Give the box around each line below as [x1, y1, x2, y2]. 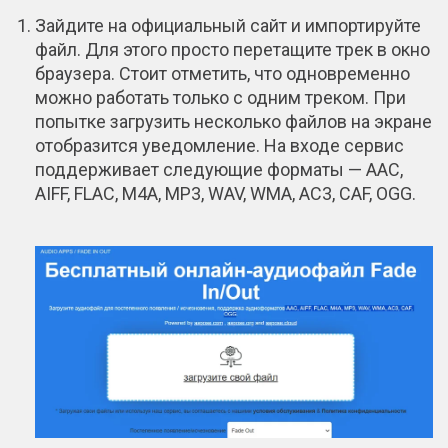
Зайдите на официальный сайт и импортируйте [35, 14, 421, 36]
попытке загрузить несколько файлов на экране [35, 110, 432, 132]
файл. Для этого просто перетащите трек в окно [35, 38, 430, 60]
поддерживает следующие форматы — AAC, [35, 158, 403, 180]
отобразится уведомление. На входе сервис [35, 134, 404, 156]
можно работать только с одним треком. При [35, 86, 406, 108]
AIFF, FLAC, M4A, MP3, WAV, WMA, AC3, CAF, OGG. [35, 182, 416, 204]
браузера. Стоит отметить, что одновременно [35, 62, 410, 84]
